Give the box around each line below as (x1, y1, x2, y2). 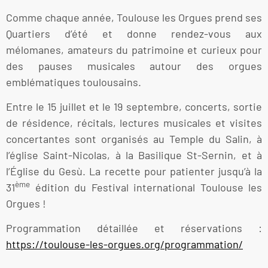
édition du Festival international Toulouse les (30, 181, 262, 194)
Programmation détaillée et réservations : (6, 221, 262, 235)
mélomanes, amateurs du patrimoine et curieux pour (6, 42, 262, 56)
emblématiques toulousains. (6, 75, 141, 89)
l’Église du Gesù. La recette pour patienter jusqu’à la (6, 165, 262, 178)
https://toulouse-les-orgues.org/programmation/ (6, 237, 243, 251)
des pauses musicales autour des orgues (6, 59, 262, 72)
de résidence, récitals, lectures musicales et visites (6, 116, 262, 130)
